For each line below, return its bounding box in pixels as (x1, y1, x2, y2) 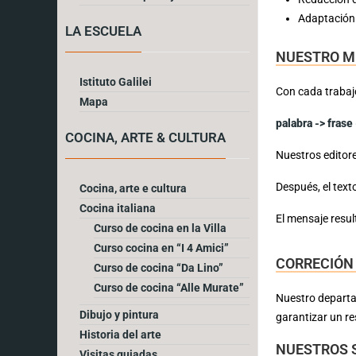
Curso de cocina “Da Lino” (94, 261, 223, 274)
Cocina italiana (79, 201, 156, 215)
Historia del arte (79, 327, 161, 341)
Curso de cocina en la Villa (94, 221, 226, 234)
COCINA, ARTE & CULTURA (65, 129, 226, 145)
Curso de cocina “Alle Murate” (94, 281, 244, 294)
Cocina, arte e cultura (79, 181, 187, 195)
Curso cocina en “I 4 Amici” (94, 241, 229, 254)
